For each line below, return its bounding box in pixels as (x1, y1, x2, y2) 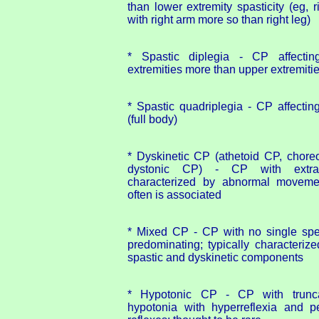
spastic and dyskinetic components (127, 251, 303, 263)
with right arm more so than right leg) (127, 13, 310, 26)
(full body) (127, 113, 177, 125)
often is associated (127, 188, 221, 201)
